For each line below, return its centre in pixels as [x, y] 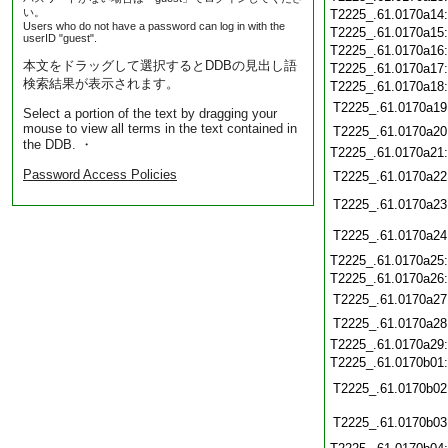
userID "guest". [60, 38]
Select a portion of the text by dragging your [150, 113]
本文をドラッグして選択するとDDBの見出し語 [160, 65]
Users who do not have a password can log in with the [154, 26]
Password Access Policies [100, 174]
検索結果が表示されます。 [101, 83]
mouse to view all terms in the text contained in [160, 128]
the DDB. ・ [58, 144]
